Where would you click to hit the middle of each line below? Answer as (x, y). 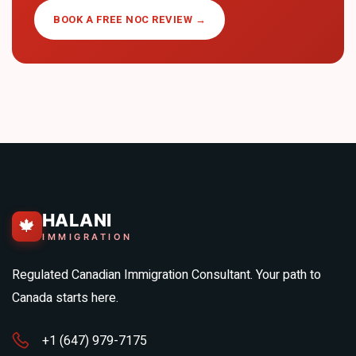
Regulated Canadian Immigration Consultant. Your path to (166, 275)
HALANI (77, 220)
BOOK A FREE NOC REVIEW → (130, 19)
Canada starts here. (65, 298)
